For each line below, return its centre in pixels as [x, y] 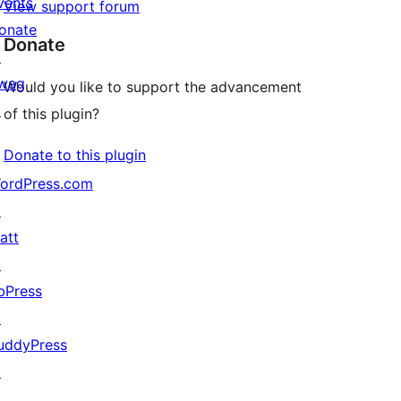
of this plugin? [51, 114]
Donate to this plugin [75, 155]
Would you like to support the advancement [153, 87]
